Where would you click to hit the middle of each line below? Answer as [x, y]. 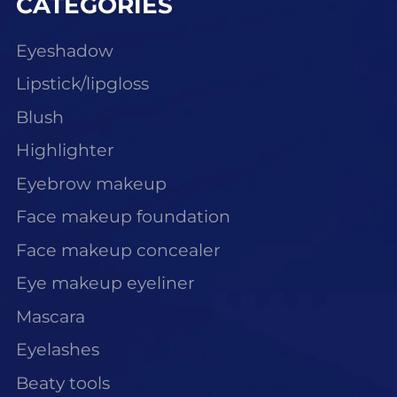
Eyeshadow [64, 51]
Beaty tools [62, 384]
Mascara [50, 316]
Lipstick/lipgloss [82, 84]
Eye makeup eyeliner [105, 284]
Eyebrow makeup [91, 183]
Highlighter [65, 151]
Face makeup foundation [123, 217]
